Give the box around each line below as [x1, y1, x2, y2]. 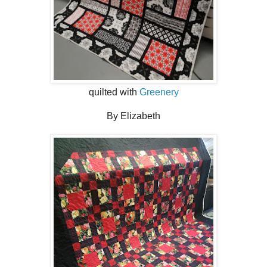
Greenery [139, 86, 179, 97]
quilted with [88, 86, 139, 97]
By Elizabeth [107, 110, 160, 121]
